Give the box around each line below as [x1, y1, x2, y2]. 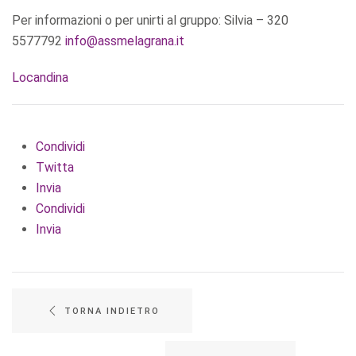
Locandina [12, 70, 72, 85]
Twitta [36, 160, 74, 175]
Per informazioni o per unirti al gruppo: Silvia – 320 [12, 13, 288, 28]
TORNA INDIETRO [64, 305, 160, 316]
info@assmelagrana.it [65, 33, 184, 48]
